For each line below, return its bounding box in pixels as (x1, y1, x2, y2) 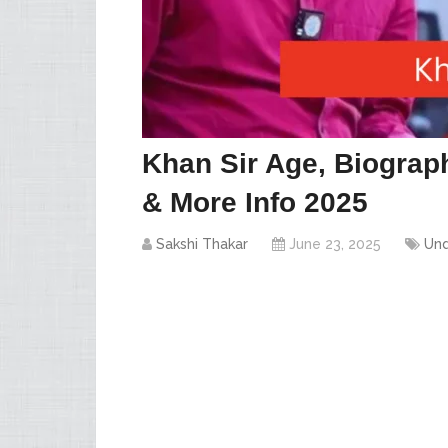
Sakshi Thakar (156, 236, 248, 252)
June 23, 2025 (289, 236, 381, 252)
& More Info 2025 (142, 187, 368, 218)
